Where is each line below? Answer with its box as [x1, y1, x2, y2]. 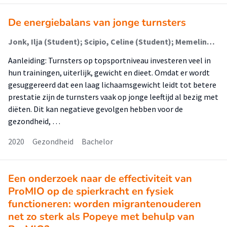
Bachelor [82, 136, 113, 146]
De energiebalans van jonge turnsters [8, 16, 186, 29]
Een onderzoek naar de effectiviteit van [8, 172, 192, 185]
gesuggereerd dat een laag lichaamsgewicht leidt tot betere [8, 80, 216, 90]
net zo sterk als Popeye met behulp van [8, 210, 195, 223]
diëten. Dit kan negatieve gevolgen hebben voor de [8, 104, 183, 114]
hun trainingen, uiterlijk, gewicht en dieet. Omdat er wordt [8, 67, 210, 78]
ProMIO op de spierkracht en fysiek [8, 184, 174, 198]
